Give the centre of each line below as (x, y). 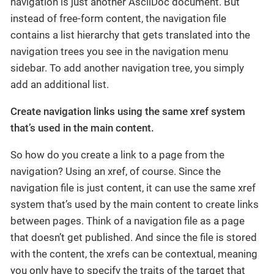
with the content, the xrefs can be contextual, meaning (134, 254)
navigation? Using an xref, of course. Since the (116, 171)
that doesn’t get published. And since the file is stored (134, 237)
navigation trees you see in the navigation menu (119, 51)
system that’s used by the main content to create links (135, 204)
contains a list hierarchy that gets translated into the (130, 35)
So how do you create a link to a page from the (117, 154)
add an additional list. (60, 84)
